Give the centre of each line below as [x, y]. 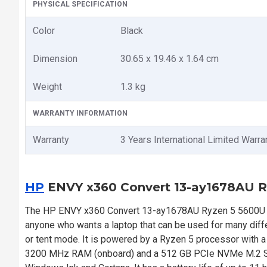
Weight [47, 86]
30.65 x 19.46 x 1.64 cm [170, 58]
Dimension [55, 58]
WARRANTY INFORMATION [80, 113]
